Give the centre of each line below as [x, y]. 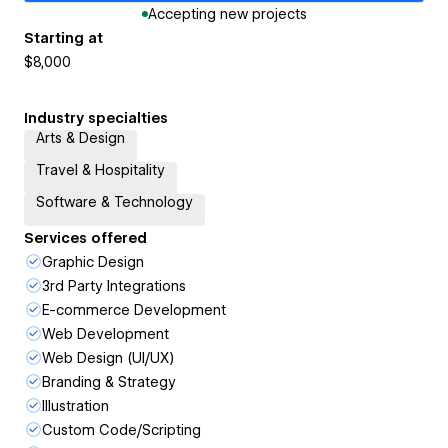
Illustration [75, 406]
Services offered [85, 238]
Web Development [105, 334]
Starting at [63, 38]
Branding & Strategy [109, 382]
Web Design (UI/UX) [108, 358]
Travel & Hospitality [100, 170]
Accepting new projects [227, 14]
